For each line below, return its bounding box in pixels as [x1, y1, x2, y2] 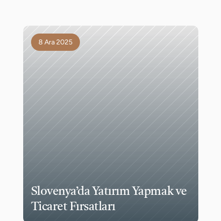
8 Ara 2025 [38, 38, 73, 46]
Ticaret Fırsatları [31, 201, 115, 213]
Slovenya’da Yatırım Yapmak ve [31, 186, 187, 198]
